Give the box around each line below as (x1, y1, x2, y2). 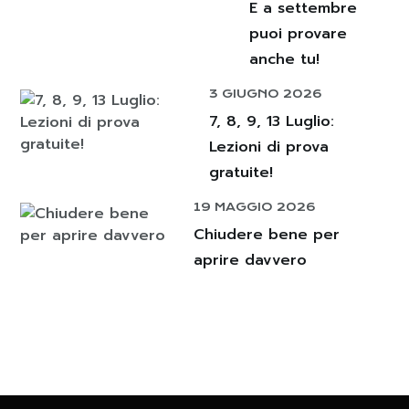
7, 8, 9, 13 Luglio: (209, 110, 335, 132)
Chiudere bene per (193, 223, 340, 246)
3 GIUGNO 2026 (209, 86, 323, 100)
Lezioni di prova (209, 135, 330, 158)
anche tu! (248, 47, 320, 70)
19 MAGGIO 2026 (193, 199, 316, 214)
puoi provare (248, 22, 347, 45)
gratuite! (209, 161, 274, 184)
